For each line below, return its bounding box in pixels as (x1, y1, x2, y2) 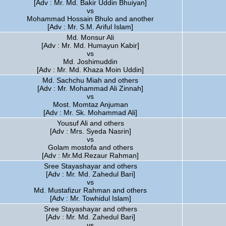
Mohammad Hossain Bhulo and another (27, 15, 154, 23)
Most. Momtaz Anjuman (52, 100, 128, 108)
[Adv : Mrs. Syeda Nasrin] (49, 127, 131, 135)
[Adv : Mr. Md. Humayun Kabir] (41, 41, 139, 49)
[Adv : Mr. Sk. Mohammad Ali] (43, 108, 137, 117)
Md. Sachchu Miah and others (42, 76, 138, 84)
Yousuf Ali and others (56, 119, 124, 127)
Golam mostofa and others (47, 143, 133, 151)
